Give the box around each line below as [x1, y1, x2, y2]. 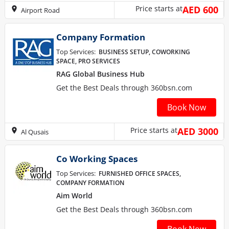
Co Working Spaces [56, 153, 138, 165]
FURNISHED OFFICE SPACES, [99, 169, 181, 178]
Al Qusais [21, 127, 49, 136]
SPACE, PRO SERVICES [56, 57, 120, 65]
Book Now [167, 102, 206, 113]
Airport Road [21, 5, 60, 15]
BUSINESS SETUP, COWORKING [99, 48, 190, 56]
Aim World [56, 191, 93, 200]
